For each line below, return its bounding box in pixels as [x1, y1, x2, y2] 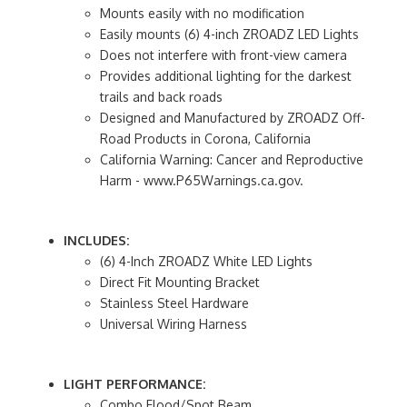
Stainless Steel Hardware [100, 294, 249, 311]
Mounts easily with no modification [100, 5, 304, 21]
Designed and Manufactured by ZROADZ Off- [100, 109, 365, 125]
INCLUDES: [64, 232, 129, 248]
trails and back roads [100, 88, 223, 104]
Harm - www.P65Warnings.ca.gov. [100, 172, 303, 188]
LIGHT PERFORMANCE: [64, 375, 205, 392]
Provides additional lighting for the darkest [100, 67, 352, 84]
